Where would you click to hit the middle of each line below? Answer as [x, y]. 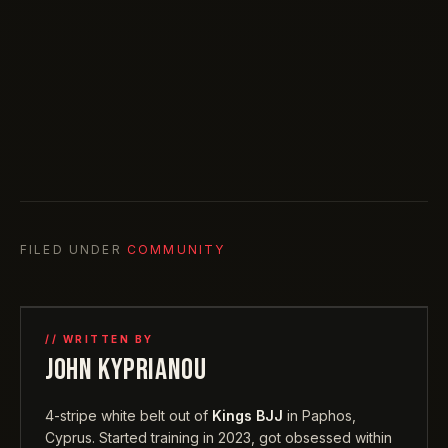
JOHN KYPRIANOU [126, 369]
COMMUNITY [176, 249]
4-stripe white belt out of [126, 415]
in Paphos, [321, 415]
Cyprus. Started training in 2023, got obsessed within [218, 437]
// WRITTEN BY [99, 338]
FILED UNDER [71, 249]
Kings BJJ [247, 415]
